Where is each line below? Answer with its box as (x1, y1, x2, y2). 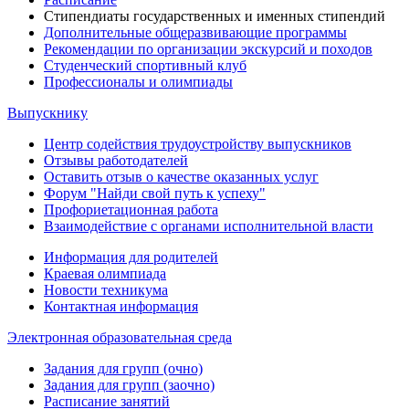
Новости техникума (44, 282, 168, 298)
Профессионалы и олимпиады (44, 74, 233, 89)
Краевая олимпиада (44, 266, 166, 281)
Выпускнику (7, 105, 88, 121)
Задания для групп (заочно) (44, 377, 215, 393)
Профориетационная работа (44, 202, 218, 217)
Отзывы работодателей (44, 152, 188, 168)
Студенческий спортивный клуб (44, 58, 246, 73)
